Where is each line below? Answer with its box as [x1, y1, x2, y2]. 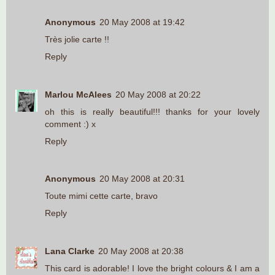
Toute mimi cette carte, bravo [45, 191, 158, 201]
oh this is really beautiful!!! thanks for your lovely [45, 106, 260, 117]
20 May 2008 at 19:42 [99, 17, 185, 27]
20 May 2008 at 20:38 [98, 246, 184, 257]
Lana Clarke [45, 246, 95, 257]
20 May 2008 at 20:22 [115, 89, 201, 99]
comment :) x [45, 118, 96, 129]
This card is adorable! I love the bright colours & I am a [45, 263, 260, 274]
